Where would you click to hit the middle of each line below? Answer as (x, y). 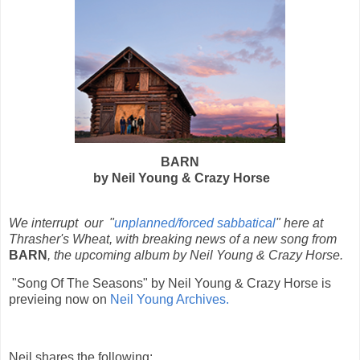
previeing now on (59, 300)
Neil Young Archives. (170, 300)
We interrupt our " (61, 223)
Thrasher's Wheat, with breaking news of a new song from (173, 239)
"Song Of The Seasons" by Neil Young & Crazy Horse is (170, 284)
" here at (299, 223)
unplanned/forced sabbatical (195, 223)
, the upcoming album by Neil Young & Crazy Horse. (195, 255)
